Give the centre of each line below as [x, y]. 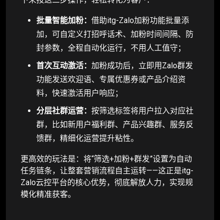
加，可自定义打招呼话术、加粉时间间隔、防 [115, 34]
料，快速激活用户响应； [80, 93]
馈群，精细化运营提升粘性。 [87, 138]
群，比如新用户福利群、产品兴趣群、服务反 [115, 124]
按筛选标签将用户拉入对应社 [142, 110]
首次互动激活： [64, 65]
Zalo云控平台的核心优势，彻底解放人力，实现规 [107, 182]
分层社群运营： [64, 110]
